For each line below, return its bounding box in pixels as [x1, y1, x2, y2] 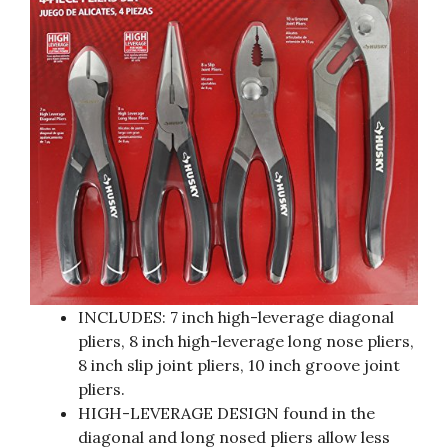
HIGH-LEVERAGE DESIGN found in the [78, 402, 375, 423]
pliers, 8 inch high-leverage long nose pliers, [78, 330, 414, 351]
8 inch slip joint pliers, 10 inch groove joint [78, 354, 400, 375]
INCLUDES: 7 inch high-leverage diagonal [78, 306, 394, 327]
